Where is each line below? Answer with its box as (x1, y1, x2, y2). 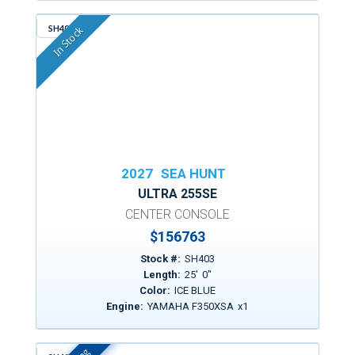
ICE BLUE (174, 284, 216, 296)
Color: (139, 284, 170, 296)
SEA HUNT (161, 166, 226, 181)
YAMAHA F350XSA (147, 300, 235, 312)
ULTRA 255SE (138, 186, 217, 201)
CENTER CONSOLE (125, 207, 230, 222)
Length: (143, 269, 181, 281)
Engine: (106, 300, 144, 312)
